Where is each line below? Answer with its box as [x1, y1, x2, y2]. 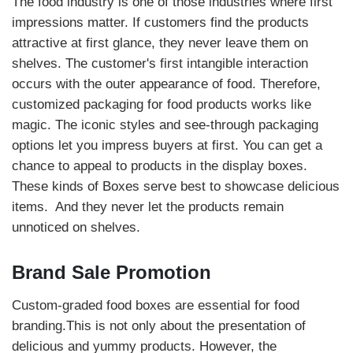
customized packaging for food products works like [12, 97, 311, 112]
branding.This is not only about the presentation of [12, 318, 306, 333]
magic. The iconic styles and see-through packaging [12, 117, 318, 132]
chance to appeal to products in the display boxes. [12, 158, 307, 173]
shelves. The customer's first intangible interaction [12, 56, 308, 71]
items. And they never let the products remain [12, 199, 284, 214]
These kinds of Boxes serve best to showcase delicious [12, 179, 340, 194]
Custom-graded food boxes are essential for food [12, 298, 299, 313]
